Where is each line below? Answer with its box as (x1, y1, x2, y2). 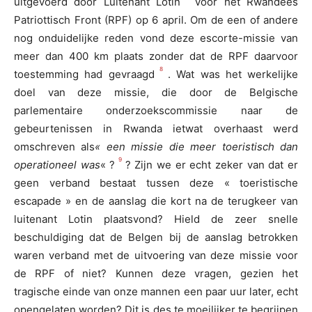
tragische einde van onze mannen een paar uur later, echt (14, 285, 298, 299)
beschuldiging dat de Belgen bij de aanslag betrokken (14, 231, 298, 244)
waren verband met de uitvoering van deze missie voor (14, 249, 298, 263)
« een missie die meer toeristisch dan (95, 140, 299, 154)
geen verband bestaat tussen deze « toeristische (14, 176, 298, 190)
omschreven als (14, 140, 95, 154)
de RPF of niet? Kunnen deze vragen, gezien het (14, 267, 298, 281)
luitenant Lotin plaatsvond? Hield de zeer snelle (14, 212, 298, 226)
